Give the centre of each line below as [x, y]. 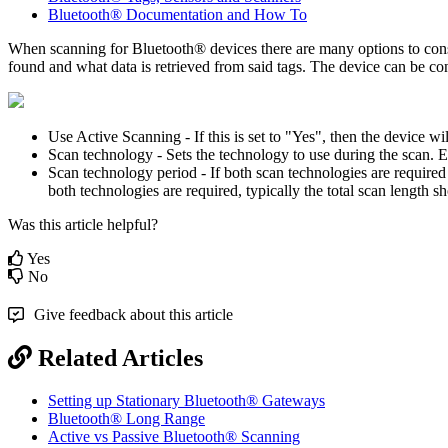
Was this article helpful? [83, 224]
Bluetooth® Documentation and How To [177, 14]
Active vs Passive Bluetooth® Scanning [174, 436]
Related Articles [120, 357]
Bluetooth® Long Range [126, 418]
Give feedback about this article [133, 314]
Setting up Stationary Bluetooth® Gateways [186, 400]
